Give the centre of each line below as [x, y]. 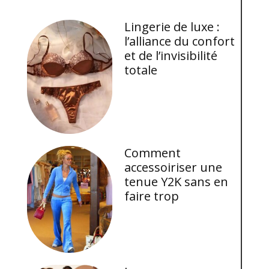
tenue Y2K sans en [177, 182]
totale [141, 70]
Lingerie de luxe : [172, 27]
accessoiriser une [174, 168]
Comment [153, 153]
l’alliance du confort [180, 41]
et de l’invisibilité [171, 56]
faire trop [152, 196]
